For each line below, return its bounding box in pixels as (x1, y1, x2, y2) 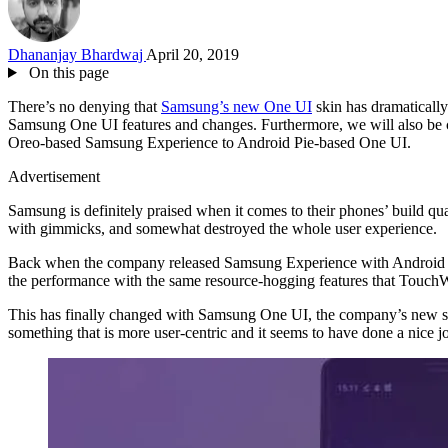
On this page (24, 63, 109, 81)
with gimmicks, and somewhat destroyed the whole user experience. (8, 219, 437, 237)
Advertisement (8, 167, 100, 185)
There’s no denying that (8, 97, 161, 115)
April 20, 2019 (146, 45, 239, 63)
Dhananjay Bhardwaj (8, 45, 146, 63)
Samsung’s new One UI (161, 97, 312, 115)
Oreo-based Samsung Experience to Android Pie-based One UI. (8, 133, 411, 151)
